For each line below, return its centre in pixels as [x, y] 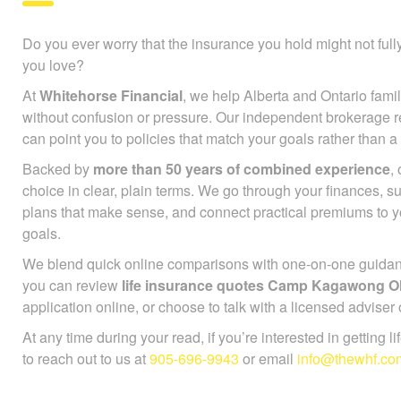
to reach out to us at [86, 358]
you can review [72, 285]
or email [268, 358]
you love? [53, 65]
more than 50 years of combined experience [242, 169]
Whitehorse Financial [111, 95]
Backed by [58, 169]
